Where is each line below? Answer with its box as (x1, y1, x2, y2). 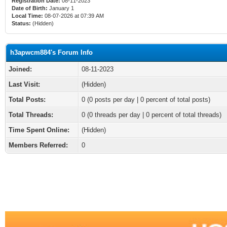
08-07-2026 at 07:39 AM (43, 13, 104, 19)
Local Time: (12, 13, 43, 19)
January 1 (48, 5, 75, 11)
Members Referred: (9, 141, 68, 149)
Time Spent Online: (9, 126, 69, 134)
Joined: (9, 65, 32, 73)
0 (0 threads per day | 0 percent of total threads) (82, 111, 221, 119)
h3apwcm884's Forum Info (10, 49, 93, 56)
